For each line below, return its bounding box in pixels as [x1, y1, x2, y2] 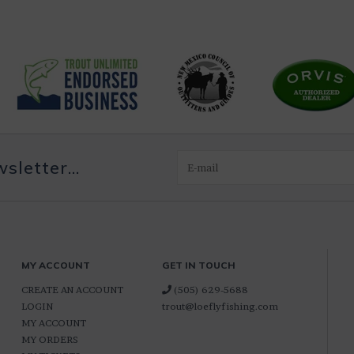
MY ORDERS [21, 333, 78, 345]
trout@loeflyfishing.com [162, 300, 279, 312]
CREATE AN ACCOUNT [21, 284, 123, 296]
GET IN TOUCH [162, 259, 236, 271]
